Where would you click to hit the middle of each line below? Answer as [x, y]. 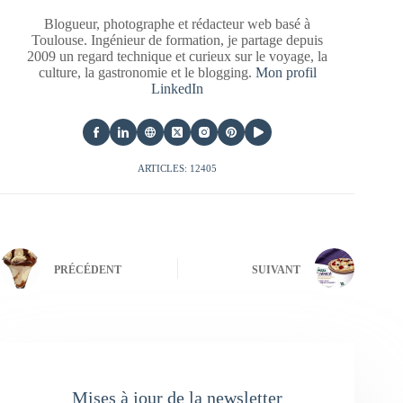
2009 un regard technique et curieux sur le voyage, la [178, 57]
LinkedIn [178, 89]
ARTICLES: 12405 [178, 169]
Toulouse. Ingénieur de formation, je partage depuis [178, 40]
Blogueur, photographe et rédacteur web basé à [178, 24]
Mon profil [286, 73]
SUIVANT [277, 269]
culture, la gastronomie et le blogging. [147, 73]
